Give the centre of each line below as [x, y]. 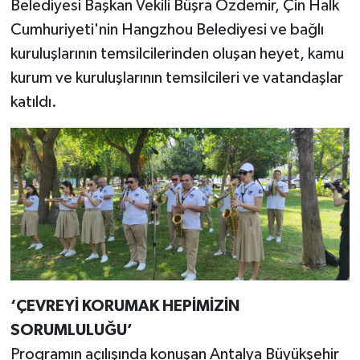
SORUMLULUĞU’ [71, 330]
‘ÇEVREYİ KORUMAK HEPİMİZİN [125, 306]
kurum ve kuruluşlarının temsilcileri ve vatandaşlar [176, 78]
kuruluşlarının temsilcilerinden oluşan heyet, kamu [177, 53]
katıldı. [33, 102]
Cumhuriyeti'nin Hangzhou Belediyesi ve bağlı [167, 29]
